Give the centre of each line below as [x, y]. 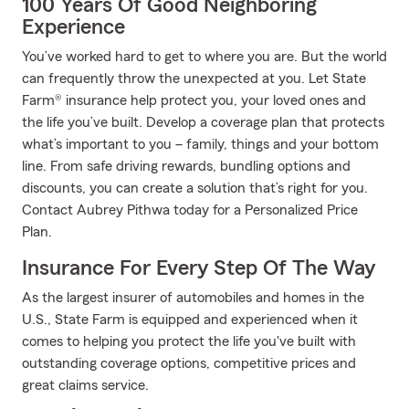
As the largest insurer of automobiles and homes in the [193, 298]
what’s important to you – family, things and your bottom [200, 144]
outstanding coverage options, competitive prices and [189, 363]
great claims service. [85, 385]
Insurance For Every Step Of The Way [199, 268]
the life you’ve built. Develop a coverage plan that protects [203, 122]
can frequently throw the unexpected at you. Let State [194, 79]
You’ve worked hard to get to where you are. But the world [204, 57]
